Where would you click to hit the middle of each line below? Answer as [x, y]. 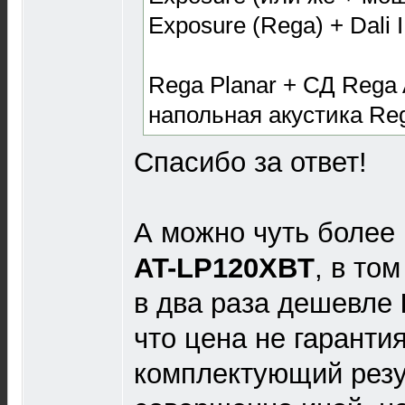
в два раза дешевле [267, 303]
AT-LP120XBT [224, 268]
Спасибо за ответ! [250, 162]
